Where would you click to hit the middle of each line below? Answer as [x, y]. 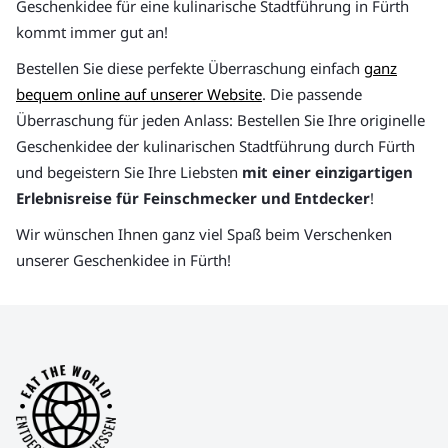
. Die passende [312, 93]
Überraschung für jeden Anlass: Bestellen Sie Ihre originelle [220, 119]
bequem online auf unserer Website [139, 93]
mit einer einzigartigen [327, 171]
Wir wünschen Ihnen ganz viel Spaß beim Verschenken [204, 233]
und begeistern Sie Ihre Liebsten [129, 171]
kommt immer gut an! [92, 31]
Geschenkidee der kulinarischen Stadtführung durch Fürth [215, 145]
